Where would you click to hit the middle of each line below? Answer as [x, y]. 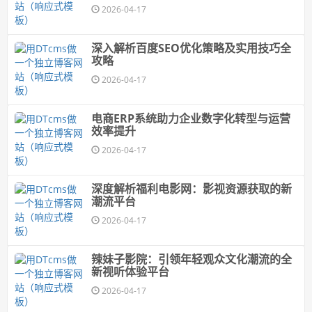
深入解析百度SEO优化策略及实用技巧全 [191, 48]
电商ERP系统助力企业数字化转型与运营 [191, 118]
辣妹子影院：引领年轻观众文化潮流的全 [192, 259]
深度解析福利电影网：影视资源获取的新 [192, 189]
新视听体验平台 [130, 272]
